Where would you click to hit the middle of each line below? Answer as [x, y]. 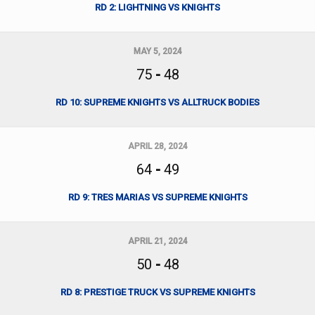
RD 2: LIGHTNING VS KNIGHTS [157, 7]
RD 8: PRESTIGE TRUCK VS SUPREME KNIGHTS [157, 292]
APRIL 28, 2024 [157, 146]
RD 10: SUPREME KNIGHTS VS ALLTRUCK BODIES [157, 102]
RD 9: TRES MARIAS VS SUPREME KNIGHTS [157, 197]
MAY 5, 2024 [157, 51]
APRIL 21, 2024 [157, 241]
